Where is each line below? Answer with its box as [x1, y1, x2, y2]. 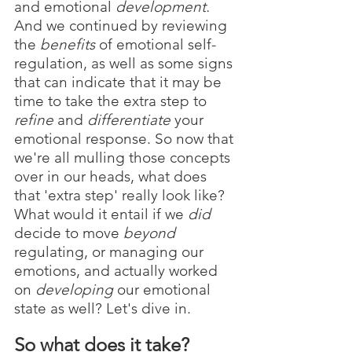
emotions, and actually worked [14, 262, 222, 280]
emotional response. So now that [14, 130, 237, 148]
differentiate [87, 111, 174, 129]
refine [14, 111, 57, 129]
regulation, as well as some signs [14, 54, 236, 72]
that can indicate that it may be [14, 73, 225, 91]
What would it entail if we [14, 205, 188, 223]
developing [35, 280, 113, 299]
